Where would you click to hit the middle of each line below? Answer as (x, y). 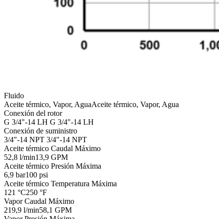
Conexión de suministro (41, 131)
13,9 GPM (52, 157)
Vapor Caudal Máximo (39, 201)
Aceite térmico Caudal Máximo (52, 148)
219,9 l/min (22, 210)
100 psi (37, 175)
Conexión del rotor (33, 113)
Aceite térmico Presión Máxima (53, 166)
